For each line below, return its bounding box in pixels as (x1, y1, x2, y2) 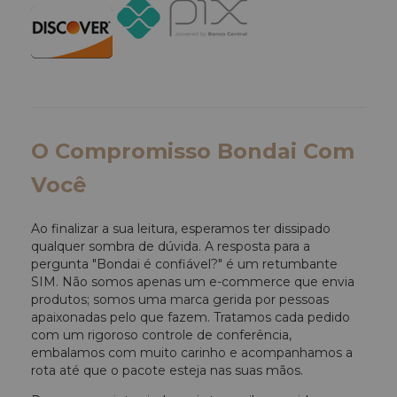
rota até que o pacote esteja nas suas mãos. (31, 362, 303, 378)
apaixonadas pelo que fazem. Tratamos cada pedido (31, 308, 350, 325)
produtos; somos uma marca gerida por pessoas (31, 291, 329, 307)
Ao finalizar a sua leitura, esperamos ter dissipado (31, 220, 331, 237)
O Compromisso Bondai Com (31, 137, 354, 164)
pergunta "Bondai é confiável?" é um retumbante (31, 255, 338, 272)
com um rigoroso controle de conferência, (31, 326, 292, 343)
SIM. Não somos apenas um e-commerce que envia (31, 273, 354, 290)
